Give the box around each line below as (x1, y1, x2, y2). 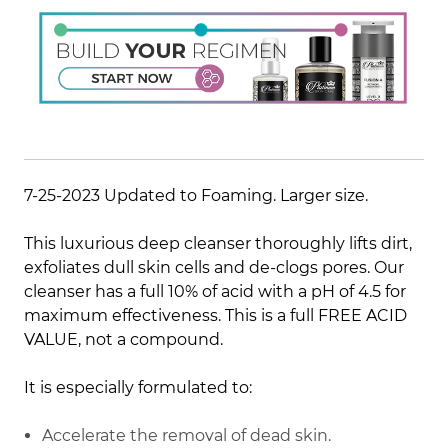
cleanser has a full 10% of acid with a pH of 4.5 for (24, 282, 406, 302)
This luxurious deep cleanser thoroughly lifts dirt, (24, 234, 412, 254)
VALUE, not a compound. (24, 330, 223, 350)
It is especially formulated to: (24, 378, 252, 398)
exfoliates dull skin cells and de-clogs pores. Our (24, 258, 404, 278)
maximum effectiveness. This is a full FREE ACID (24, 306, 407, 326)
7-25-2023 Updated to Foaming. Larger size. (24, 186, 372, 206)
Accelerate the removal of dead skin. (42, 426, 332, 446)
